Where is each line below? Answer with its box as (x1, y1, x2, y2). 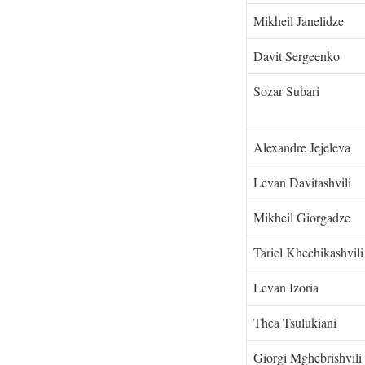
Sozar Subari (253, 81, 319, 99)
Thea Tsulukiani (253, 313, 336, 331)
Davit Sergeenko (253, 46, 340, 64)
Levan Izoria (253, 278, 319, 296)
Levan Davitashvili (253, 173, 351, 191)
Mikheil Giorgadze (253, 208, 358, 226)
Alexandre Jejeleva (253, 138, 358, 156)
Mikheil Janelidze (253, 11, 344, 29)
